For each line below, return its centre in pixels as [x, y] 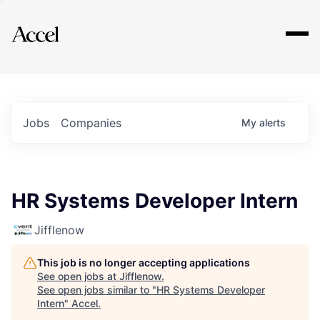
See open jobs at [78, 276]
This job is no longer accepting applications [144, 262]
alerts [272, 122]
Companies [91, 123]
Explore [56, 25]
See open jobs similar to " [97, 290]
